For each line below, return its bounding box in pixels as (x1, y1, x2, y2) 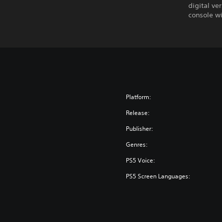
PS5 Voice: (126, 156, 156, 165)
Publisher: (126, 124, 154, 133)
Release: (126, 109, 150, 117)
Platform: (126, 93, 152, 101)
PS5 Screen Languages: (126, 172, 191, 180)
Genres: (126, 140, 148, 149)
